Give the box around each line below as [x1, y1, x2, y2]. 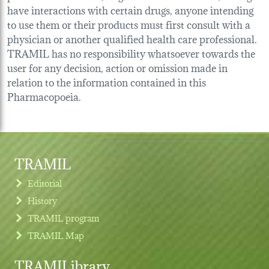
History [28, 193, 58, 208]
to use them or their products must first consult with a [7, 16, 250, 32]
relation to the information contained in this [7, 73, 206, 90]
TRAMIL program [28, 211, 100, 225]
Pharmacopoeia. [7, 88, 81, 104]
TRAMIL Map [28, 228, 85, 243]
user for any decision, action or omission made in [7, 59, 228, 76]
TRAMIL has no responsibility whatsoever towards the [7, 44, 255, 61]
